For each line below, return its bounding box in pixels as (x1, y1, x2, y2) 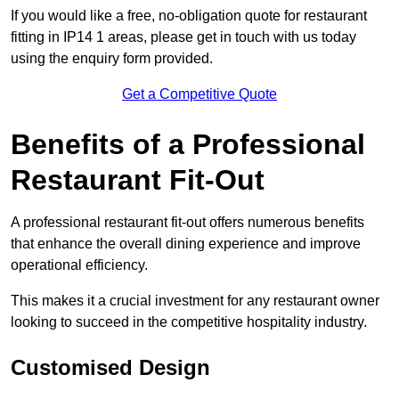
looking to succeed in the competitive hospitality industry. (11, 314, 367, 330)
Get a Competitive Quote (122, 86, 277, 102)
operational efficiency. (11, 257, 148, 273)
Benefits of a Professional (11, 128, 365, 161)
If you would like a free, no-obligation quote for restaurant (11, 8, 367, 24)
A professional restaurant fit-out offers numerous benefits (11, 215, 364, 231)
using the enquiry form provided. (11, 51, 213, 67)
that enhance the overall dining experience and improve (11, 236, 361, 252)
